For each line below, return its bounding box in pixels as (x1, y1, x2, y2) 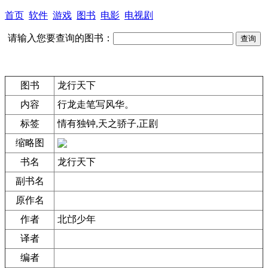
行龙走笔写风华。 (57, 99, 134, 109)
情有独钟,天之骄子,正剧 (57, 118, 158, 129)
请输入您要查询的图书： (7, 33, 113, 43)
